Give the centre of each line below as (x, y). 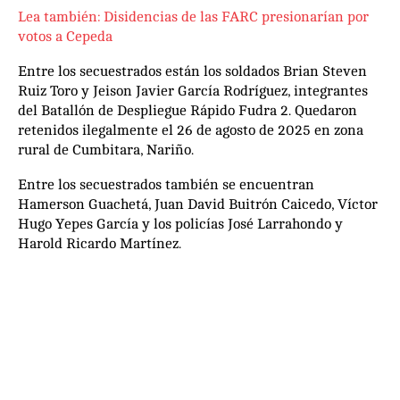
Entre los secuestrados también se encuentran (166, 184)
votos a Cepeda (65, 36)
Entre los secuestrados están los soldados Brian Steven (192, 71)
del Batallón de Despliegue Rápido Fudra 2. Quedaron (187, 110)
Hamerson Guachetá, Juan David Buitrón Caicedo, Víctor (198, 204)
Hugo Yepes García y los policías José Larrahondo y (180, 224)
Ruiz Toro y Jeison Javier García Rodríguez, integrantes (193, 91)
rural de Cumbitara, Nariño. (106, 150)
